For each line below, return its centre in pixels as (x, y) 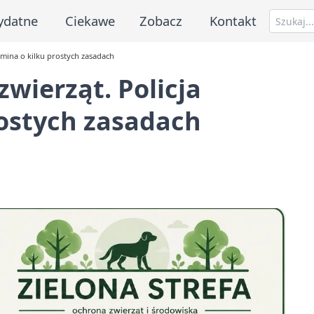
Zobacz (161, 20)
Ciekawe (90, 20)
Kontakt (233, 20)
